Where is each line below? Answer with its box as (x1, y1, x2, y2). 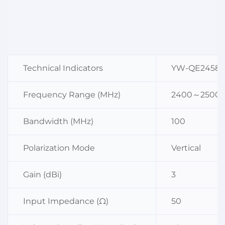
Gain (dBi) (23, 170, 62, 180)
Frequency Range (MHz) (23, 90, 121, 100)
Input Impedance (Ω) (23, 196, 108, 206)
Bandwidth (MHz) (23, 117, 93, 127)
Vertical (171, 143, 201, 153)
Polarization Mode (23, 143, 95, 153)
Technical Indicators (23, 63, 103, 73)
